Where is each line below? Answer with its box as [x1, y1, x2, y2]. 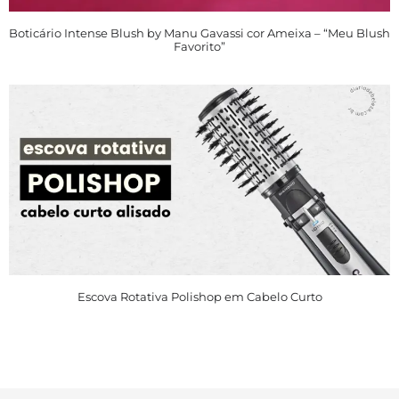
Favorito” [174, 39, 225, 54]
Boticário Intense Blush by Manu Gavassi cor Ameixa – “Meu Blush [9, 26, 390, 41]
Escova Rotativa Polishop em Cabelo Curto [77, 289, 322, 305]
